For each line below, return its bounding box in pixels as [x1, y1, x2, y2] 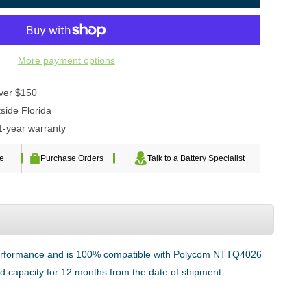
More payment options [17, 54, 115, 66]
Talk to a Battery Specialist [147, 153, 245, 164]
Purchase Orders [40, 153, 104, 164]
